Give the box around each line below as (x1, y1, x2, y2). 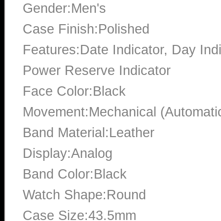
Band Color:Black (23, 166, 127, 182)
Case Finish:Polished (23, 21, 149, 37)
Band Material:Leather (23, 125, 154, 141)
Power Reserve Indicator (23, 63, 171, 78)
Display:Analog (23, 146, 112, 161)
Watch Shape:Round (23, 187, 146, 203)
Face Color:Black (23, 83, 126, 99)
